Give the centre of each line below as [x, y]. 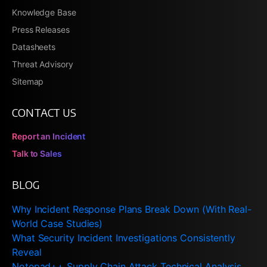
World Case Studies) [58, 223]
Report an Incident [49, 136]
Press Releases [41, 29]
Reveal [27, 252]
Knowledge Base [44, 12]
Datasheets [34, 46]
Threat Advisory [43, 64]
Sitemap [28, 81]
